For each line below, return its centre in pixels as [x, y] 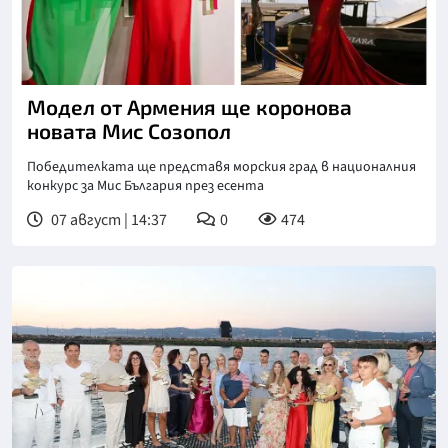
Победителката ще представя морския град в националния [221, 166]
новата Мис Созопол [129, 130]
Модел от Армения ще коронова [189, 106]
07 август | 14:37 [107, 219]
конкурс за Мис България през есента [145, 185]
